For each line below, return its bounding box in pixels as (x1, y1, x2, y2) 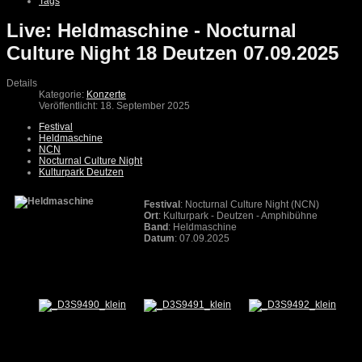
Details (6, 78, 37, 90)
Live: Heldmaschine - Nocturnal (6, 19, 297, 42)
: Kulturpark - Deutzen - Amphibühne (158, 210, 325, 222)
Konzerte (86, 89, 126, 101)
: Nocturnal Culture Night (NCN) (180, 199, 322, 211)
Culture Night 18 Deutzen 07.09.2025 (6, 42, 339, 65)
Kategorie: (39, 89, 86, 101)
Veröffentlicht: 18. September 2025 (39, 100, 190, 112)
